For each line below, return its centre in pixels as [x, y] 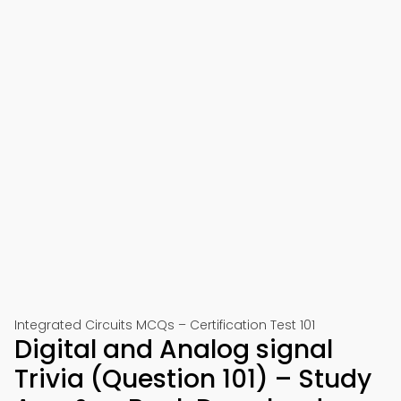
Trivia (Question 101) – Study [193, 379]
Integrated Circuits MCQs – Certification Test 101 [165, 325]
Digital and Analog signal [174, 350]
